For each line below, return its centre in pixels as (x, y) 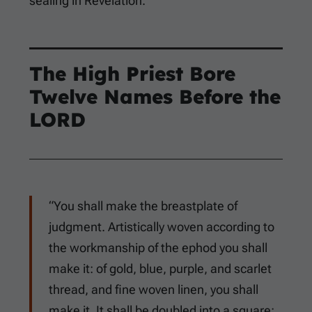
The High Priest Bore (132, 74)
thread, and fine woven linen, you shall (154, 290)
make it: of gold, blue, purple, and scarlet (160, 269)
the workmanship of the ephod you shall (158, 248)
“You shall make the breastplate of (143, 206)
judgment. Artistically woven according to (162, 227)
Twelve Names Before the (155, 97)
